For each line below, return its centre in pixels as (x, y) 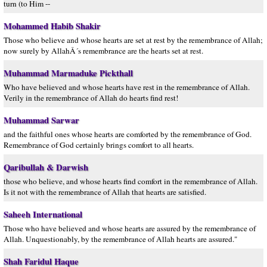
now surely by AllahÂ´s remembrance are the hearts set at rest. (103, 51)
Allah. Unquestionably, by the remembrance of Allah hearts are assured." (120, 239)
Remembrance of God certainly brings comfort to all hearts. (99, 145)
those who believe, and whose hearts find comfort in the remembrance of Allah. (131, 181)
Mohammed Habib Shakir (52, 26)
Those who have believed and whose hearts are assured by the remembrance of (130, 228)
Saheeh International (43, 214)
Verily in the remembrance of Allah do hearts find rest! (91, 98)
